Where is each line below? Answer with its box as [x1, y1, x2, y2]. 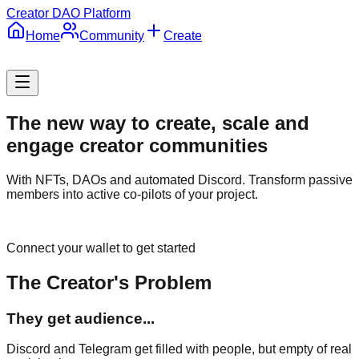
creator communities [74, 134, 268, 156]
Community [79, 29, 144, 42]
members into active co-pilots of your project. [6, 187, 258, 201]
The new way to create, [6, 111, 216, 134]
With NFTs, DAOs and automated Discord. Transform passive [6, 172, 353, 187]
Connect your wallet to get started [6, 240, 196, 255]
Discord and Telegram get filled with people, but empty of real [6, 342, 352, 357]
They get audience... [6, 309, 155, 327]
